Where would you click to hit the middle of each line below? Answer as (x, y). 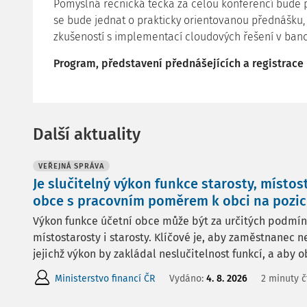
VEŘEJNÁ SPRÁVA (71, 166)
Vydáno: (188, 278)
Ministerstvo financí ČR (105, 278)
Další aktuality (87, 134)
